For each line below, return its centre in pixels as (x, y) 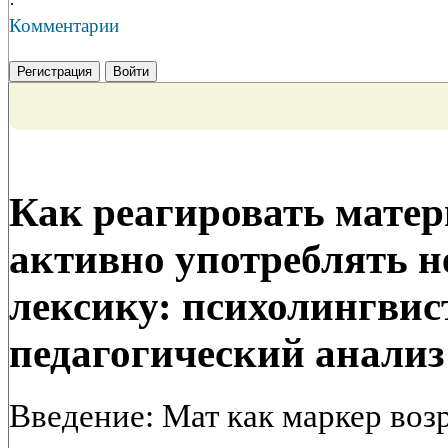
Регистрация (54, 72)
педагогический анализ (226, 353)
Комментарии (64, 26)
